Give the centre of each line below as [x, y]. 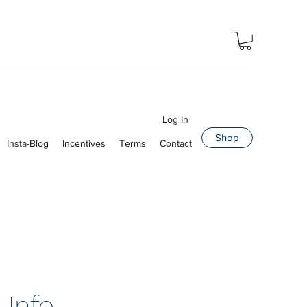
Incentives [84, 143]
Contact [176, 143]
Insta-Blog [28, 143]
